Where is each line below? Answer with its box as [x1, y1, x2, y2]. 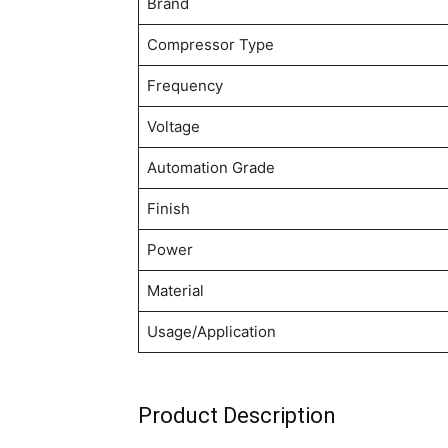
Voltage [146, 117, 200, 137]
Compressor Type [146, 35, 274, 55]
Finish [146, 199, 190, 219]
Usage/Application [146, 322, 276, 342]
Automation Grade [146, 158, 275, 178]
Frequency [146, 76, 223, 96]
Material [146, 281, 204, 301]
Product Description [138, 403, 336, 429]
